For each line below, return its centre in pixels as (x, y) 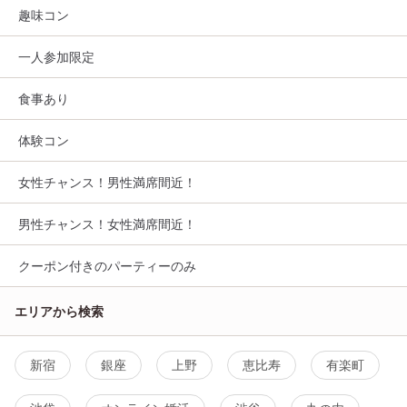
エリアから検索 (59, 312)
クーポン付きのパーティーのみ (107, 266)
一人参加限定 (56, 57)
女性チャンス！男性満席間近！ (107, 183)
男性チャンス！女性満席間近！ (107, 224)
